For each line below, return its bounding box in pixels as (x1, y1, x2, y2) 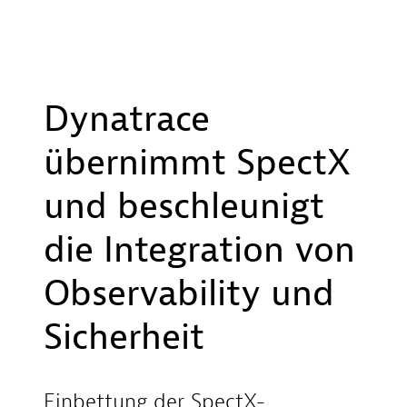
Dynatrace (44, 95, 210, 143)
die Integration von (44, 226, 355, 273)
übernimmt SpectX (44, 139, 351, 186)
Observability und (44, 270, 334, 317)
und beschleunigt (44, 183, 324, 230)
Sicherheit (44, 313, 204, 361)
